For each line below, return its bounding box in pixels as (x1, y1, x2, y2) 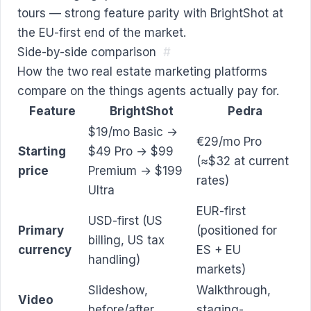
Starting (18, 144, 66, 158)
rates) (196, 173, 229, 187)
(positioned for (196, 223, 277, 237)
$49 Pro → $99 (88, 144, 174, 158)
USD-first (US (88, 213, 162, 228)
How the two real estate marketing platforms (17, 64, 267, 78)
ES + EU (196, 242, 241, 257)
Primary (18, 223, 64, 237)
